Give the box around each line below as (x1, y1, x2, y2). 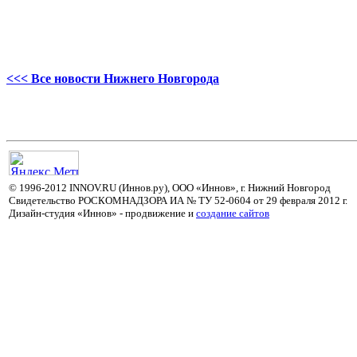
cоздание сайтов (196, 206, 269, 219)
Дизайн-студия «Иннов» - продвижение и (9, 206, 196, 219)
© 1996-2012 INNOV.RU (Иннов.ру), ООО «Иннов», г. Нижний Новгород (9, 181, 331, 194)
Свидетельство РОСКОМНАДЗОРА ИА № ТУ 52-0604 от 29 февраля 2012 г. (9, 194, 347, 206)
